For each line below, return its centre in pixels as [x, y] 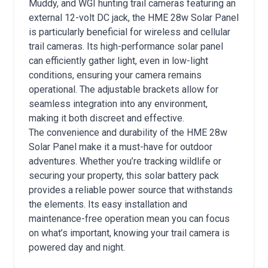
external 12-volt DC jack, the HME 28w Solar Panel [134, 18]
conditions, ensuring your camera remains [115, 75]
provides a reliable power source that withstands [131, 190]
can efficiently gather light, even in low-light [118, 61]
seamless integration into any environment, [118, 104]
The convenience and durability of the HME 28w [128, 133]
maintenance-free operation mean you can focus [129, 219]
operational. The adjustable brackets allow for [124, 89]
